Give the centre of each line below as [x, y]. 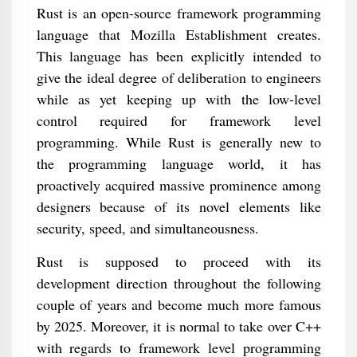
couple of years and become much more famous [178, 304]
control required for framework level [178, 120]
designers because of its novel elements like [178, 206]
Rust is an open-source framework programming [178, 13]
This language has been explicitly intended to [178, 56]
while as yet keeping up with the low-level [178, 99]
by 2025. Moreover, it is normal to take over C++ [178, 326]
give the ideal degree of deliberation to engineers [178, 77]
